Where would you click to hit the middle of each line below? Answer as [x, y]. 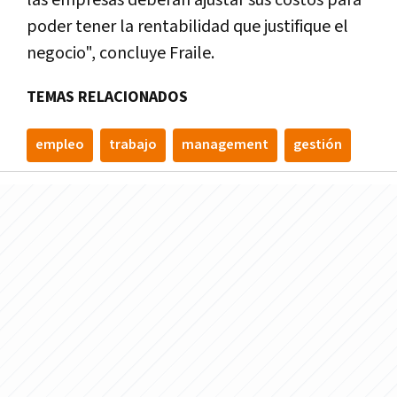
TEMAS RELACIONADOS [107, 97]
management [225, 144]
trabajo [133, 144]
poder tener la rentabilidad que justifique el [187, 26]
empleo [60, 144]
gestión [318, 144]
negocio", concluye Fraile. [121, 53]
